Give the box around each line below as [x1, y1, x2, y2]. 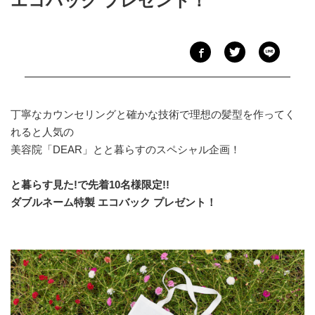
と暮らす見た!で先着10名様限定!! [11, 179, 169, 191]
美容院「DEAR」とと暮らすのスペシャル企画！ [11, 143, 240, 156]
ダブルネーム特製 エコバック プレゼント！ [11, 196, 217, 209]
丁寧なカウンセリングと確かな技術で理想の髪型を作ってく [11, 108, 295, 121]
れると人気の [11, 126, 74, 139]
